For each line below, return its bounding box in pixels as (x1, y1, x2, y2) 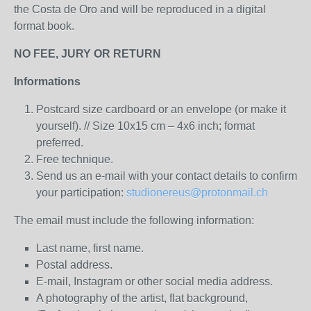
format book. (14, 20, 74, 32)
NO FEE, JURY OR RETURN (14, 48, 161, 60)
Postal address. (36, 259, 112, 271)
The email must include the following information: (14, 215, 254, 226)
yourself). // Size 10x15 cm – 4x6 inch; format (36, 120, 255, 132)
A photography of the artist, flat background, (36, 292, 248, 304)
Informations (14, 76, 81, 87)
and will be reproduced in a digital (100, 3, 266, 15)
